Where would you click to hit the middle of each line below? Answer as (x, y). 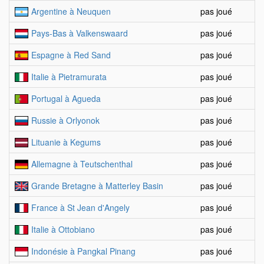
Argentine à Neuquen (71, 11)
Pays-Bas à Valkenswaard (80, 33)
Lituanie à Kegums (66, 142)
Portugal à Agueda (66, 98)
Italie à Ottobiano (63, 229)
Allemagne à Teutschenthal (82, 164)
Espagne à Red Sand (71, 55)
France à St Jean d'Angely (80, 207)
